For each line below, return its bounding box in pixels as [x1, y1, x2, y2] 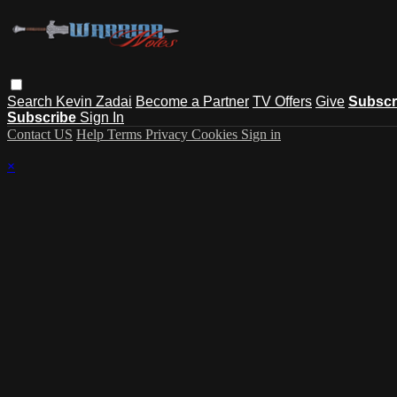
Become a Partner [136, 93, 249, 109]
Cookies [191, 126, 241, 142]
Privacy [145, 126, 191, 142]
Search [7, 93, 56, 109]
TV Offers [253, 93, 312, 109]
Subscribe [7, 109, 80, 125]
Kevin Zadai [56, 93, 132, 109]
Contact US [7, 126, 73, 142]
